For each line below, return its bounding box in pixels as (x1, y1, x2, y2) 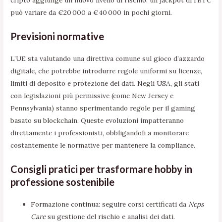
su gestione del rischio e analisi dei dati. (46, 212, 175, 221)
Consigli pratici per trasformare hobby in (10, 163, 193, 175)
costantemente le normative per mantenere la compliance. (10, 141, 196, 150)
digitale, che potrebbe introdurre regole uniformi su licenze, (10, 66, 203, 76)
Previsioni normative (10, 30, 105, 43)
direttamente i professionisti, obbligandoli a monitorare (10, 128, 189, 138)
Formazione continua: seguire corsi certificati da (31, 199, 189, 209)
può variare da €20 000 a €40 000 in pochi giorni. (10, 8, 172, 17)
